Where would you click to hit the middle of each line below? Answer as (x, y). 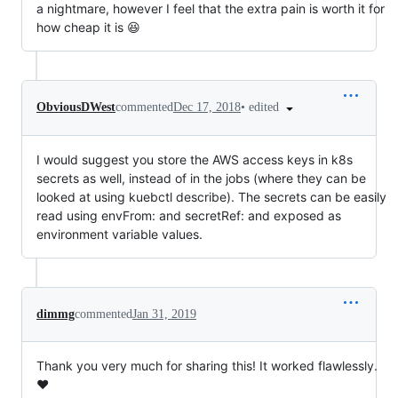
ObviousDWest (76, 107)
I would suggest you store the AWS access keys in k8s (195, 159)
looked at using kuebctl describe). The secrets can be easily (211, 196)
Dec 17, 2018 (207, 107)
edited (266, 107)
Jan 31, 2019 (164, 314)
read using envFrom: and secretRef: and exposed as (189, 215)
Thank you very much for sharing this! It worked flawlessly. (207, 365)
